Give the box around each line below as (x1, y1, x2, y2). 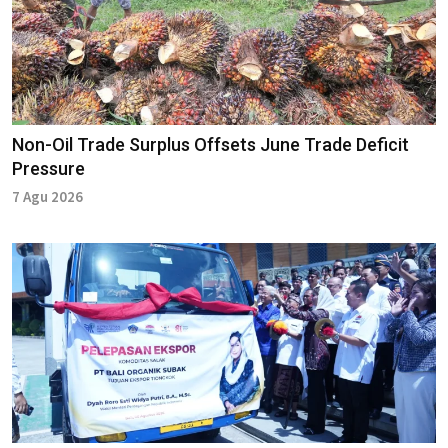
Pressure (12, 157, 85, 179)
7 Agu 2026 (12, 186, 83, 206)
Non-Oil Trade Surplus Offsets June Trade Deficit (12, 133, 409, 155)
